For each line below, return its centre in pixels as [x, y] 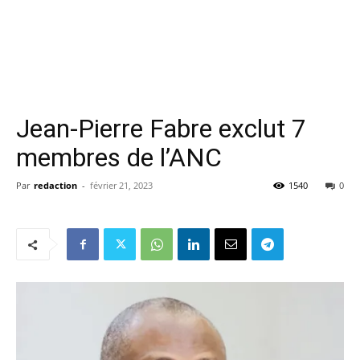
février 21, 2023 [121, 185]
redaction [55, 185]
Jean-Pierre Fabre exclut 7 [161, 129]
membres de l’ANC [119, 157]
